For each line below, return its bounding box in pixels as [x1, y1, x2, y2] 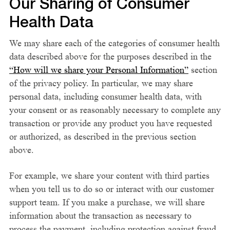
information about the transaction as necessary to [9, 210, 191, 221]
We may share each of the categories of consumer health [9, 38, 220, 48]
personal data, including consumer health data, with [9, 91, 202, 102]
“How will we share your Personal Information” [9, 65, 188, 75]
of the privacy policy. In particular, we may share [9, 78, 193, 88]
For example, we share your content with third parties [9, 170, 209, 181]
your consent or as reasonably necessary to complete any [9, 105, 221, 115]
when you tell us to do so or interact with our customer [9, 184, 214, 194]
